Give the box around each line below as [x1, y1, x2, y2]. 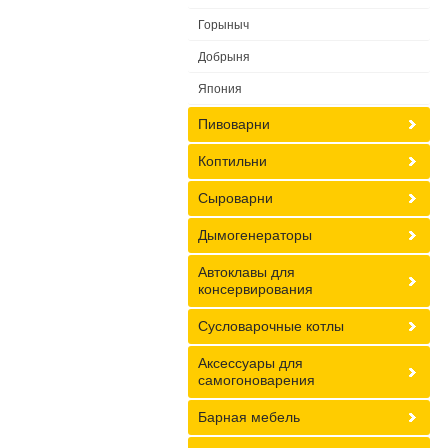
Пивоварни [198, 116, 270, 132]
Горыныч [198, 18, 249, 32]
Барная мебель [198, 409, 300, 425]
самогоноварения [198, 372, 315, 388]
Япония [198, 82, 242, 96]
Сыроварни [198, 190, 273, 206]
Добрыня [198, 50, 250, 64]
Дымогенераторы [198, 227, 312, 243]
